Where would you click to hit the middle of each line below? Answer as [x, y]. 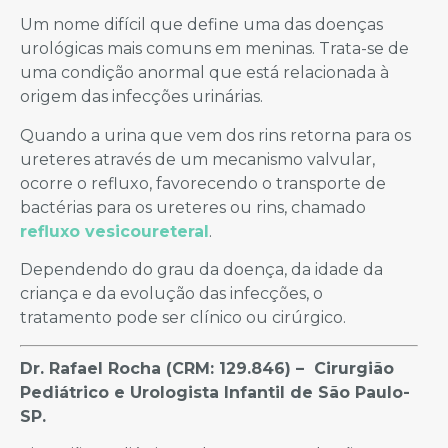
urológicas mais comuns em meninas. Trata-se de [214, 49]
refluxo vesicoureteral [114, 231]
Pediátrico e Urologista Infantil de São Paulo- [215, 392]
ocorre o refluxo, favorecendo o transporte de [203, 183]
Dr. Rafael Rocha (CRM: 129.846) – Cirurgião [207, 368]
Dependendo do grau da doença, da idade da [201, 270]
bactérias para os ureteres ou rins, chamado [193, 207]
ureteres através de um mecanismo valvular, [197, 159]
